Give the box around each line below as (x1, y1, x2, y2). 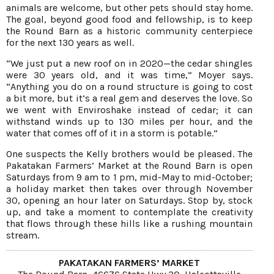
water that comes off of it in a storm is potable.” (6, 127, 218, 139)
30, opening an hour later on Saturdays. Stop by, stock (6, 194, 253, 207)
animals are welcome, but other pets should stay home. (6, 2, 253, 14)
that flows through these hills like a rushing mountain (6, 218, 253, 230)
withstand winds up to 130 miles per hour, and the (6, 116, 253, 128)
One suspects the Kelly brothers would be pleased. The (6, 148, 253, 160)
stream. (6, 229, 39, 242)
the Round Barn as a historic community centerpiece (6, 25, 253, 37)
